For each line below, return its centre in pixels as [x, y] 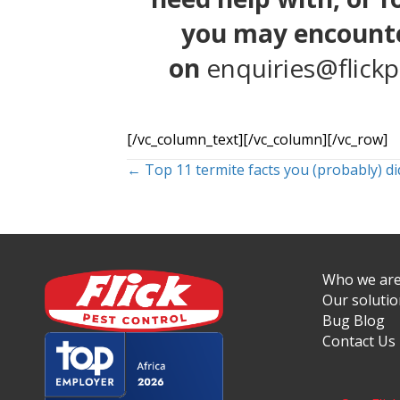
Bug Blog [354, 320]
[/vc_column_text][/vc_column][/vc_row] [257, 139]
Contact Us [359, 341]
